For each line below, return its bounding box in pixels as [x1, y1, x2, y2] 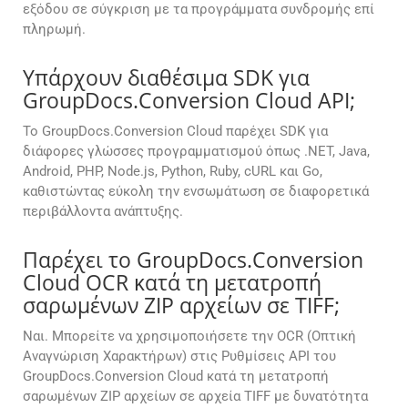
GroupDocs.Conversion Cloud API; [23, 86, 355, 116]
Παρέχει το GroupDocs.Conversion [23, 245, 363, 275]
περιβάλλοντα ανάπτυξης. [23, 203, 183, 220]
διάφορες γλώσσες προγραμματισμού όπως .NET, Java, [23, 143, 370, 160]
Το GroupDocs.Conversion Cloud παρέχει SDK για [23, 123, 328, 140]
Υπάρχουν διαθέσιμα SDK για [23, 63, 310, 93]
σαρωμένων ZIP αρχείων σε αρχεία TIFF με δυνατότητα [23, 388, 368, 405]
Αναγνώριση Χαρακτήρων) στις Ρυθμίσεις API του [23, 348, 336, 365]
